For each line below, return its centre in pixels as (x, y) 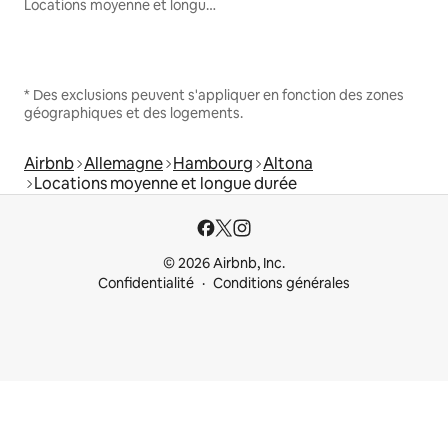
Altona (288, 163)
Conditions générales (281, 283)
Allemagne (123, 163)
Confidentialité (146, 283)
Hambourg (213, 163)
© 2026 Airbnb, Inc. (224, 263)
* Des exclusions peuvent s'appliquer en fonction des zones (214, 94)
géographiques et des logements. (133, 112)
